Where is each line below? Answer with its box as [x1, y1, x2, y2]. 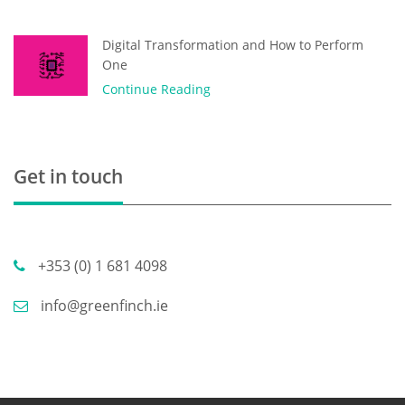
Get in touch [14, 163, 123, 189]
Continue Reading [102, 80, 211, 98]
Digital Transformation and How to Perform [102, 35, 363, 53]
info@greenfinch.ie [37, 295, 168, 316]
